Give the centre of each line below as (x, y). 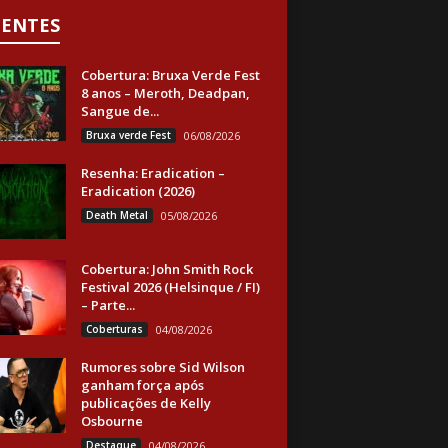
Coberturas (114, 329)
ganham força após (142, 385)
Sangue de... (119, 111)
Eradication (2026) (137, 191)
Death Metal (116, 215)
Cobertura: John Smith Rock (166, 269)
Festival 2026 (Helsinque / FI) (170, 287)
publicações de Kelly (145, 403)
